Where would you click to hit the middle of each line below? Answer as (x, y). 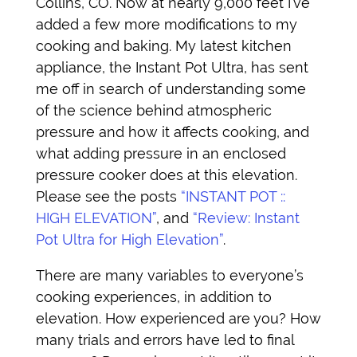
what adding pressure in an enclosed (161, 153)
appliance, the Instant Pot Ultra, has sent (172, 67)
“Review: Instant (246, 218)
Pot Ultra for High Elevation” (129, 239)
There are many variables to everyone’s (170, 275)
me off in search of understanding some (171, 88)
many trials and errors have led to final (165, 339)
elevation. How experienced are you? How (178, 318)
